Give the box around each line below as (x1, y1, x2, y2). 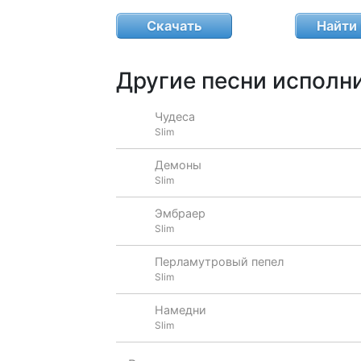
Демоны (154, 158, 201, 172)
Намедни (154, 303, 206, 317)
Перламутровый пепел (154, 255, 284, 268)
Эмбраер (154, 206, 205, 220)
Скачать (146, 17, 202, 34)
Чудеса (154, 110, 195, 123)
